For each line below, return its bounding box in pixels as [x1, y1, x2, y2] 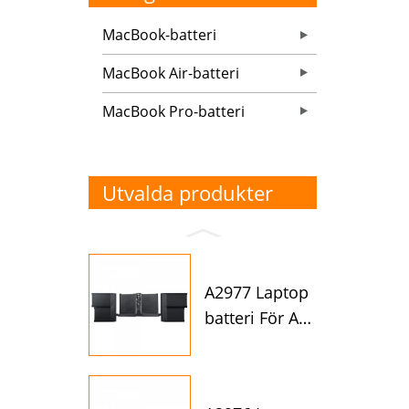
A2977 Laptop [204, 280, 309, 303]
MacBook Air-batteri [102, 63, 239, 84]
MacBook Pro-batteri [102, 101, 245, 122]
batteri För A [204, 306, 299, 329]
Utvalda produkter [102, 179, 273, 207]
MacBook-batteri [102, 25, 216, 46]
